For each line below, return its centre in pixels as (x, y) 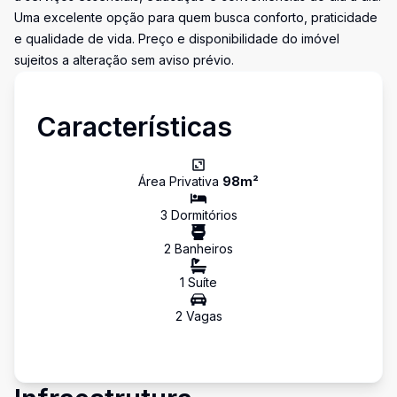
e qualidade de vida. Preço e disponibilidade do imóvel (177, 39)
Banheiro (199, 249)
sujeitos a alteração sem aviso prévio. (124, 60)
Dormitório (199, 215)
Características (134, 127)
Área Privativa (180, 181)
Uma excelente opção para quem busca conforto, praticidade (196, 17)
